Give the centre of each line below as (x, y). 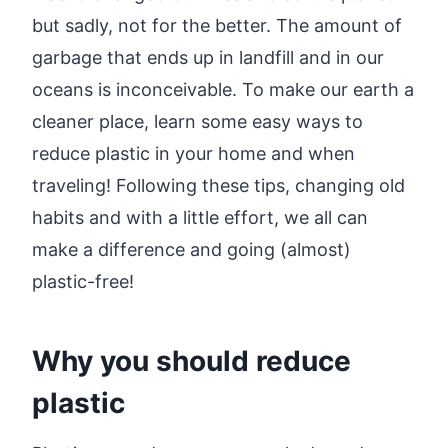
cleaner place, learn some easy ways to (197, 121)
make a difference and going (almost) (191, 249)
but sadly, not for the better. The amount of (217, 25)
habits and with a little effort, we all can (200, 217)
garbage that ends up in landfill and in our (208, 57)
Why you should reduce (191, 360)
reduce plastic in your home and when (193, 153)
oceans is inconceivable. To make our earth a (223, 89)
